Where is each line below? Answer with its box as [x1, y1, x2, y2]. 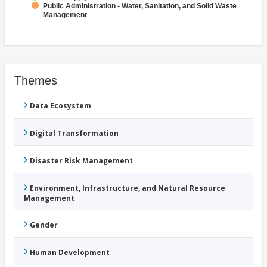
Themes [14, 74, 57, 88]
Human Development [30, 247, 110, 258]
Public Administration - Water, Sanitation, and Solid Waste [43, 2, 237, 11]
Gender [30, 220, 58, 231]
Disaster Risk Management [30, 156, 133, 166]
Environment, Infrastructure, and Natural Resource [30, 183, 225, 194]
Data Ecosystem [30, 101, 91, 111]
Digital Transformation [30, 128, 119, 139]
